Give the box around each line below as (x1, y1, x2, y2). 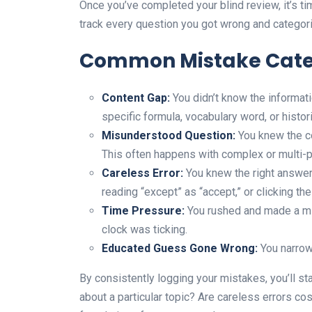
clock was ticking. (102, 222, 187, 236)
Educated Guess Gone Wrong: (102, 241, 258, 255)
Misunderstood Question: (102, 128, 235, 142)
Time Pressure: (102, 203, 185, 217)
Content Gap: (102, 91, 170, 104)
